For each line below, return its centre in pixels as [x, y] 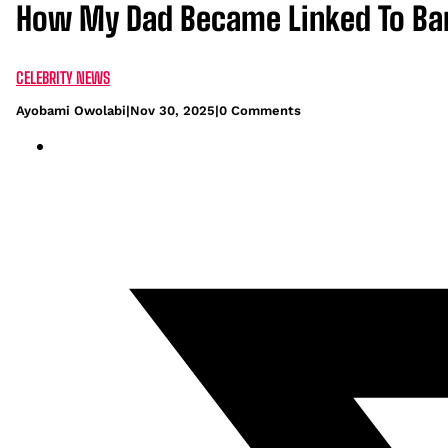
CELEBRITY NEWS [63, 77]
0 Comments [260, 110]
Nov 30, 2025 [172, 110]
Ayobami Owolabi [71, 110]
